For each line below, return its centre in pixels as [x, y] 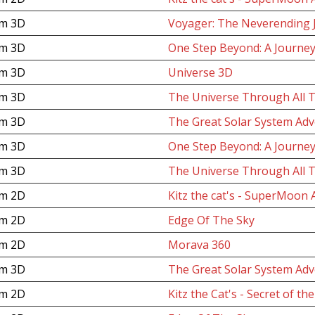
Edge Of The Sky [211, 220]
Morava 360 [199, 245]
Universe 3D [200, 72]
